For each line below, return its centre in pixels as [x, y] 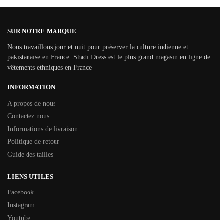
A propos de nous [31, 103]
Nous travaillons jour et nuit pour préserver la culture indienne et [98, 47]
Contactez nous [28, 116]
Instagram [21, 205]
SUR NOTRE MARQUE [42, 31]
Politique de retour [33, 141]
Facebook [21, 192]
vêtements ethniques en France [50, 68]
